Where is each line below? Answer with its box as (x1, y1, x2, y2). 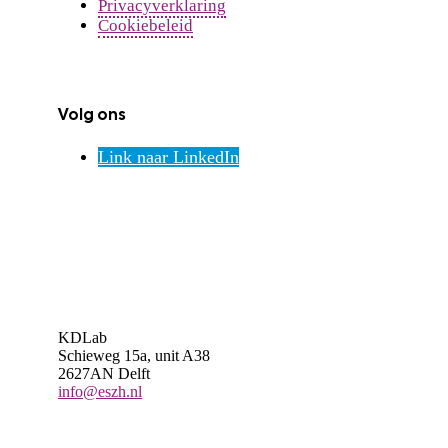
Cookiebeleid (98, 16, 193, 36)
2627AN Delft (58, 364, 150, 382)
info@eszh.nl (58, 382, 142, 400)
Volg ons (58, 104, 126, 126)
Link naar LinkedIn (98, 146, 239, 167)
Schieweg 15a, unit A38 (58, 346, 210, 364)
